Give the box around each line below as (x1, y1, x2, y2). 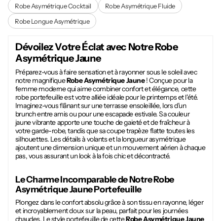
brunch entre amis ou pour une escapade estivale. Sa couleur (15, 109, 190, 118)
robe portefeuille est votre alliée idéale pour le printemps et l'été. (15, 92, 198, 102)
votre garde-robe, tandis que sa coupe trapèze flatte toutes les (15, 126, 195, 135)
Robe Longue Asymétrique (15, 17, 90, 25)
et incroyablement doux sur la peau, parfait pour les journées (15, 206, 188, 216)
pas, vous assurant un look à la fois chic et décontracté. (15, 151, 171, 160)
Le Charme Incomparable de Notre (15, 174, 154, 185)
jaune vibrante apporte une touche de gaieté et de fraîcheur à (15, 117, 190, 127)
